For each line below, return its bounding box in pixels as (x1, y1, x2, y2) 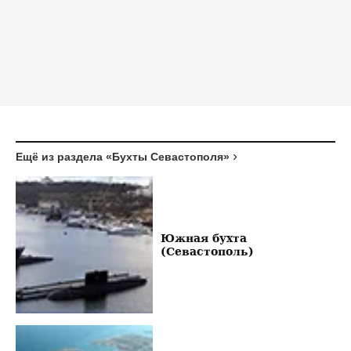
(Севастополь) (160, 244, 254, 259)
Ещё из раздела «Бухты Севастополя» (16, 150, 230, 163)
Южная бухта (160, 231, 247, 245)
